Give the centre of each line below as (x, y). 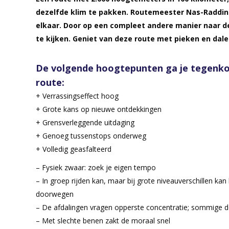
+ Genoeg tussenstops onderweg (91, 135)
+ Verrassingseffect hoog (77, 96)
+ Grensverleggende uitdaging (85, 122)
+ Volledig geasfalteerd (74, 149)
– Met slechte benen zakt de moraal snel (103, 220)
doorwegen (55, 194)
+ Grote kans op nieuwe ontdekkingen (99, 109)
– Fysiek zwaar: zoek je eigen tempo (96, 167)
